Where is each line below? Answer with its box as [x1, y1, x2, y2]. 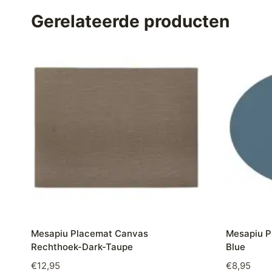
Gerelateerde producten [31, 10, 229, 32]
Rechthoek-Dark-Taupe [31, 241, 133, 253]
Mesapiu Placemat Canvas [31, 228, 148, 240]
